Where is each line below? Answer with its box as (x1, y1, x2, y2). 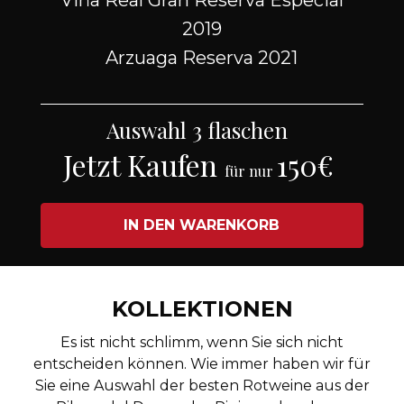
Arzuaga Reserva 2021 (106, 47, 298, 69)
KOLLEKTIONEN (111, 296, 293, 323)
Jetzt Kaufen (63, 145, 225, 185)
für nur (225, 161, 278, 181)
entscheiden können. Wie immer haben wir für (33, 355, 371, 373)
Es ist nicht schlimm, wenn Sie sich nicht (60, 334, 344, 352)
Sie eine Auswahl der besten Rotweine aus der (34, 377, 370, 395)
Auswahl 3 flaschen (106, 115, 289, 145)
